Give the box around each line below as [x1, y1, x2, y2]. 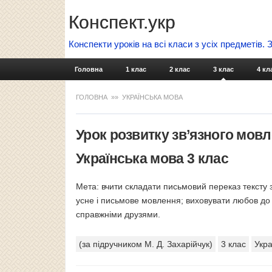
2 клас [169, 66, 190, 73]
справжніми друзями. [76, 209, 160, 219]
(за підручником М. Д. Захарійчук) [79, 239, 212, 249]
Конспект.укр [69, 12, 175, 32]
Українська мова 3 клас [76, 151, 228, 166]
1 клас [126, 66, 146, 73]
